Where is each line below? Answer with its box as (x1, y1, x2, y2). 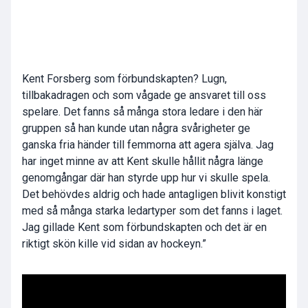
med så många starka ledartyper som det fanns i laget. (22, 204, 283, 218)
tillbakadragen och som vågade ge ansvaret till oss (22, 89, 266, 102)
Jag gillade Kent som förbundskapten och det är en (22, 221, 267, 234)
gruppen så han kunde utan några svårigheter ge (22, 122, 250, 135)
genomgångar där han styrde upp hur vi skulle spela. (22, 171, 270, 185)
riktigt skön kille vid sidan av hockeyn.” (22, 237, 206, 251)
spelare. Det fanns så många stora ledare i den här (22, 105, 263, 119)
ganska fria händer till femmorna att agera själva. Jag (22, 138, 274, 152)
